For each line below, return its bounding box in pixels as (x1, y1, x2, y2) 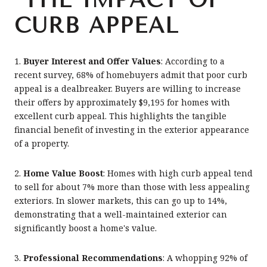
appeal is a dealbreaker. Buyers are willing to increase (14, 83, 241, 95)
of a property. (14, 138, 69, 150)
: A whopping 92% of (163, 252, 247, 263)
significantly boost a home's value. (14, 222, 157, 234)
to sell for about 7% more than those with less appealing (14, 181, 250, 193)
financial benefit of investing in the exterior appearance (14, 124, 249, 136)
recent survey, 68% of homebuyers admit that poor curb (14, 69, 247, 81)
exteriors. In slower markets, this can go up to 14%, (14, 194, 227, 206)
